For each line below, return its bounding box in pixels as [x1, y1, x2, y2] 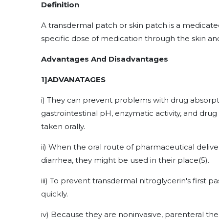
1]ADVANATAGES [41, 75, 106, 84]
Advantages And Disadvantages [41, 54, 168, 64]
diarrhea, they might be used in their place [41, 155, 198, 165]
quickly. [41, 189, 68, 198]
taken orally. [41, 122, 85, 131]
